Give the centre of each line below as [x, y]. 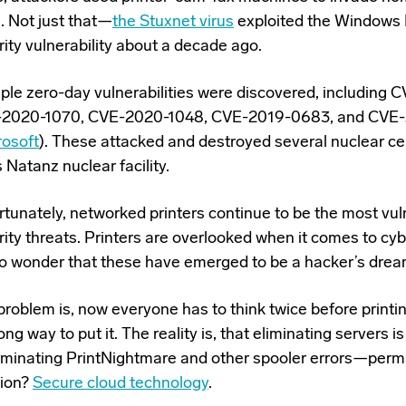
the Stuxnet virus [173, 22]
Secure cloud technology [120, 384]
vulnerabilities [144, 93]
